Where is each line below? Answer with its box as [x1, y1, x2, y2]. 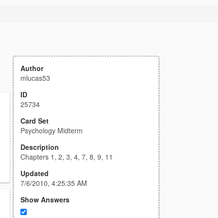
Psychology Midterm [20, 126, 83, 135]
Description [20, 142, 59, 152]
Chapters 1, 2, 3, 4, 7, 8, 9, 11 [20, 152, 113, 162]
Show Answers [20, 195, 70, 204]
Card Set [20, 116, 49, 126]
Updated [20, 168, 49, 178]
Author [20, 63, 43, 73]
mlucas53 [20, 73, 50, 83]
